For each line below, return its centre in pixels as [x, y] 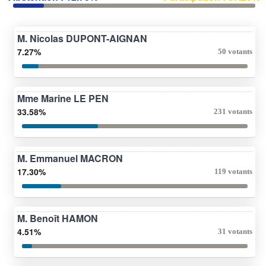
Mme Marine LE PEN [63, 98]
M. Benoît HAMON [58, 218]
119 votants [233, 171]
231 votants [233, 111]
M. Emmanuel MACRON [70, 158]
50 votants [235, 51]
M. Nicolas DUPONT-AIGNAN [82, 38]
